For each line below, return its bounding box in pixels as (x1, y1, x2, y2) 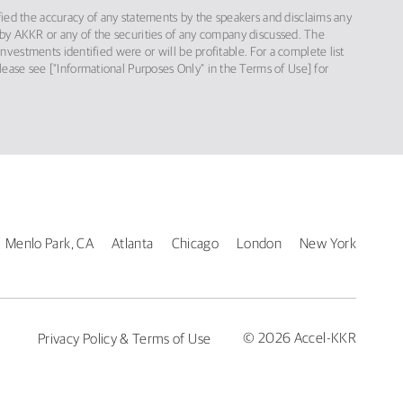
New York (300, 234, 356, 251)
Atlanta (112, 234, 154, 251)
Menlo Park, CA (5, 234, 94, 251)
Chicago (171, 234, 219, 251)
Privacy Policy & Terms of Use (37, 329, 211, 346)
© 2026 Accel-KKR (243, 329, 356, 346)
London (237, 234, 282, 251)
